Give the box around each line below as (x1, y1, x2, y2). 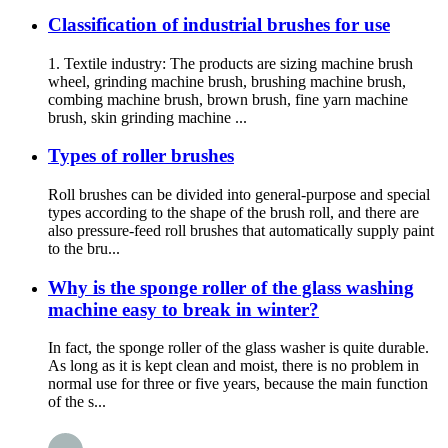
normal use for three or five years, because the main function (48, 375, 428, 393)
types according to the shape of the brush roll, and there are (48, 203, 419, 221)
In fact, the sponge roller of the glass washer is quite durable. (48, 339, 429, 357)
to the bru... (48, 239, 120, 257)
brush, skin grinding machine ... (48, 108, 247, 126)
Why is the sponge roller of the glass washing (48, 276, 414, 298)
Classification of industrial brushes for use (48, 13, 390, 35)
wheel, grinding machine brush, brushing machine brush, (48, 72, 406, 90)
